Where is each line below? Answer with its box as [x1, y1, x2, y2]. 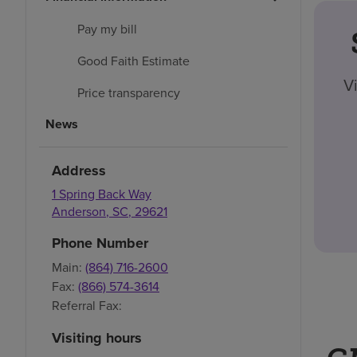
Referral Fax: [52, 296, 122, 314]
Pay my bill [77, 19, 137, 37]
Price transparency [77, 83, 180, 101]
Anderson [52, 202, 106, 220]
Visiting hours [52, 327, 142, 348]
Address [52, 159, 106, 181]
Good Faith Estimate [77, 51, 190, 69]
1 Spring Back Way [52, 184, 151, 202]
